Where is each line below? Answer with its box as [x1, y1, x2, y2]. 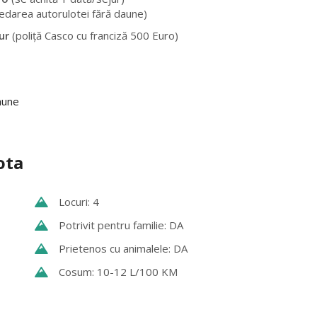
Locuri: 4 [59, 195, 99, 209]
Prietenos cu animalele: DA [59, 241, 188, 255]
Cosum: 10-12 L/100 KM [59, 265, 178, 279]
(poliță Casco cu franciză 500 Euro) [12, 28, 178, 42]
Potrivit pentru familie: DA [59, 218, 183, 232]
